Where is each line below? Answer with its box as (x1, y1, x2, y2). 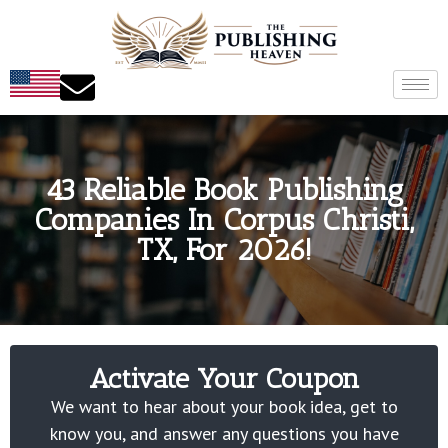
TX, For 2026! (136, 232, 312, 268)
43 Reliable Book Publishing (45, 172, 403, 208)
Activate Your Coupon (88, 362, 360, 395)
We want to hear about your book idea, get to (50, 395, 398, 418)
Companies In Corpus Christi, (34, 202, 414, 238)
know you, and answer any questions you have (49, 422, 399, 445)
